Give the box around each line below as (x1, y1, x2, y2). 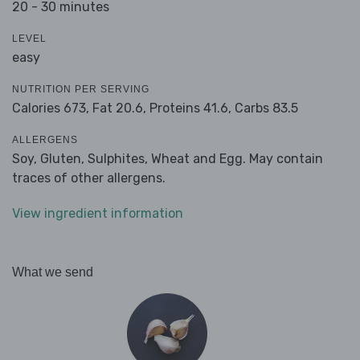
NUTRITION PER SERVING (12, 84, 149, 96)
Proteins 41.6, (149, 100, 231, 117)
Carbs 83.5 (235, 100, 298, 117)
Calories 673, (12, 100, 92, 117)
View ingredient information (12, 206, 183, 222)
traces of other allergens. (12, 170, 166, 186)
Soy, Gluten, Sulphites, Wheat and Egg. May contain (12, 151, 323, 167)
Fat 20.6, (92, 100, 146, 117)
